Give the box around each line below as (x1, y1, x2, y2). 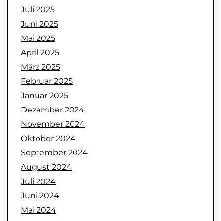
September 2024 (21, 147, 88, 157)
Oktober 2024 (21, 133, 75, 143)
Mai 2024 (21, 205, 56, 215)
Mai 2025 (21, 33, 55, 43)
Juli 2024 (21, 176, 56, 186)
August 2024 (21, 162, 72, 172)
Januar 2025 (21, 90, 68, 100)
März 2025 (21, 62, 60, 72)
